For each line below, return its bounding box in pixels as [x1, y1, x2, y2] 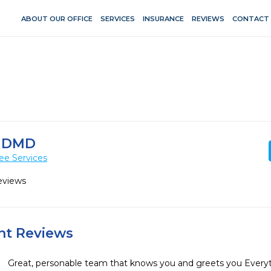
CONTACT [232, 14, 269, 23]
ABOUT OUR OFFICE [21, 14, 93, 23]
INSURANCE [142, 14, 184, 23]
